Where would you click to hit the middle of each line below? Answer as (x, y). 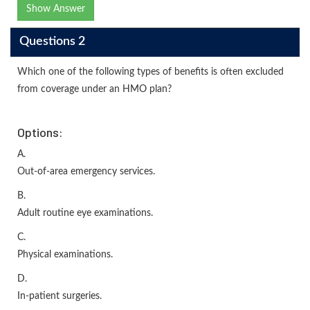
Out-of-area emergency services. (86, 171)
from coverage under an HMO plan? (94, 89)
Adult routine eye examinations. (85, 213)
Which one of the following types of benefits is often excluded (151, 72)
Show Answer (56, 9)
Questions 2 (52, 42)
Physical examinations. (65, 254)
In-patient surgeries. (60, 296)
